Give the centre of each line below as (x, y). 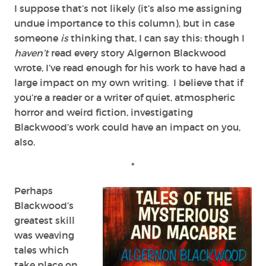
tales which (42, 250)
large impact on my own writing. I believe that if (129, 82)
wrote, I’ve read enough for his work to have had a (130, 67)
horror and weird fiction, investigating (104, 112)
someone (37, 38)
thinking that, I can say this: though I (156, 38)
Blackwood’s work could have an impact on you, (127, 127)
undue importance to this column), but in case (124, 23)
